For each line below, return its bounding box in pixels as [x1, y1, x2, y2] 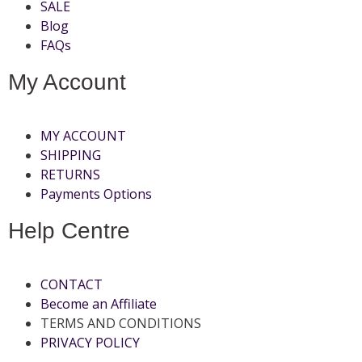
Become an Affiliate [40, 294, 157, 313]
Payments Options [40, 184, 152, 203]
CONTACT [40, 275, 103, 293]
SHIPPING [40, 145, 101, 164]
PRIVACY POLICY [40, 333, 140, 351]
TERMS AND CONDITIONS [40, 314, 201, 332]
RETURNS [40, 165, 100, 183]
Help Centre [8, 217, 130, 243]
